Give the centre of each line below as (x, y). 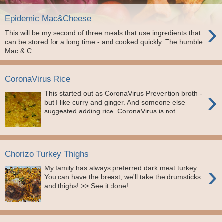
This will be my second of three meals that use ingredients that (103, 32)
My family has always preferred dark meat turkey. (121, 168)
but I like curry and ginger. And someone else (115, 102)
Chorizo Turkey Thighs (47, 154)
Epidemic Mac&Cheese (48, 19)
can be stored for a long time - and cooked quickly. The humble (104, 41)
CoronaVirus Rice (38, 79)
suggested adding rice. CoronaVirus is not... (113, 111)
